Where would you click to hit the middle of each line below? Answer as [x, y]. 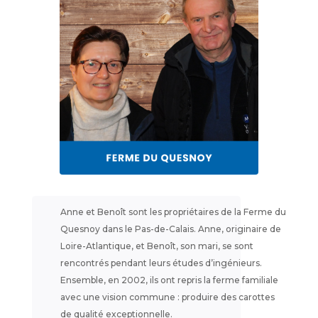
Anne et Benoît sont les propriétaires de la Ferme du [173, 212]
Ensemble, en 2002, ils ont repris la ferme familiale [169, 280]
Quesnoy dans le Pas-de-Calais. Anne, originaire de [170, 229]
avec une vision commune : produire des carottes [167, 297]
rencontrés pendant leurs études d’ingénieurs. [161, 263]
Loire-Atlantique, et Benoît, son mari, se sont [157, 246]
